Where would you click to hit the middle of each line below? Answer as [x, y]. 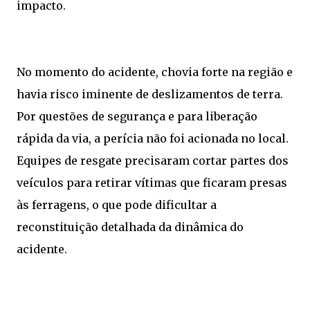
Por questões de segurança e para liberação [137, 117]
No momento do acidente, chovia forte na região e [155, 72]
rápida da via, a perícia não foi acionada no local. [153, 139]
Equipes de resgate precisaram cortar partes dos [153, 161]
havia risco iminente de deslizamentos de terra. [150, 94]
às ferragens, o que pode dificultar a [117, 205]
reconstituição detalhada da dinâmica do [130, 227]
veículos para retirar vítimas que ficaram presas [152, 183]
